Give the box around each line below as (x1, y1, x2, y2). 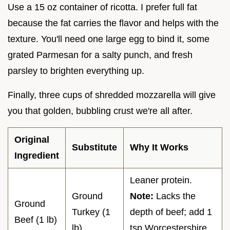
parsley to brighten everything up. (8, 65, 144, 76)
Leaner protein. (130, 175, 192, 185)
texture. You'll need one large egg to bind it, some (8, 33, 209, 44)
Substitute (72, 142, 117, 152)
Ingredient (14, 150, 59, 161)
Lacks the (154, 190, 196, 201)
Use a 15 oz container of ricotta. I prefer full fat (8, 2, 197, 12)
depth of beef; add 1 (130, 206, 212, 217)
